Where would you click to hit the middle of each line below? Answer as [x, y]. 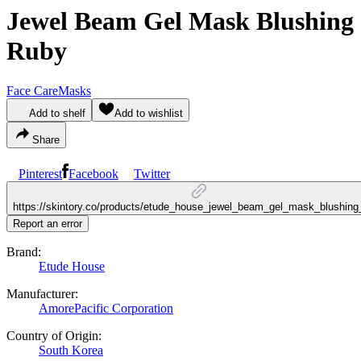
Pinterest [40, 173]
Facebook [93, 173]
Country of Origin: [54, 335]
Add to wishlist [149, 113]
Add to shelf [57, 113]
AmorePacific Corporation [106, 308]
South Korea [71, 350]
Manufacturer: [42, 293]
